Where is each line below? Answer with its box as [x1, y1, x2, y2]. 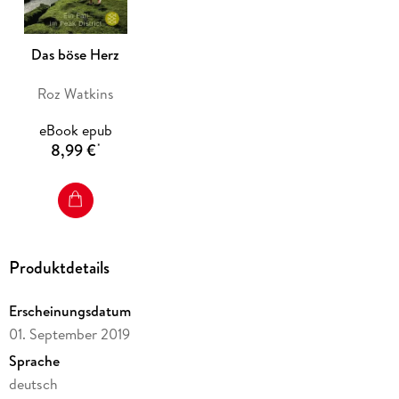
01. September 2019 [8, 324, 130, 345]
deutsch [8, 374, 58, 395]
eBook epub [38, 120, 112, 141]
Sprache [8, 351, 60, 371]
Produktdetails [8, 254, 110, 281]
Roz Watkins [37, 83, 114, 103]
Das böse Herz [31, 44, 120, 64]
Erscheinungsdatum [8, 301, 131, 322]
